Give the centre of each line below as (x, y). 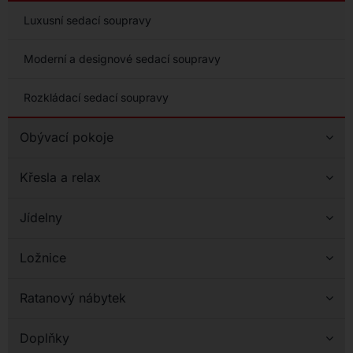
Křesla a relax (60, 177)
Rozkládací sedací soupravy (96, 97)
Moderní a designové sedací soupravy (122, 58)
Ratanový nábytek (72, 297)
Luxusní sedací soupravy (87, 20)
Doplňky (44, 338)
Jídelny (41, 217)
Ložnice (43, 257)
